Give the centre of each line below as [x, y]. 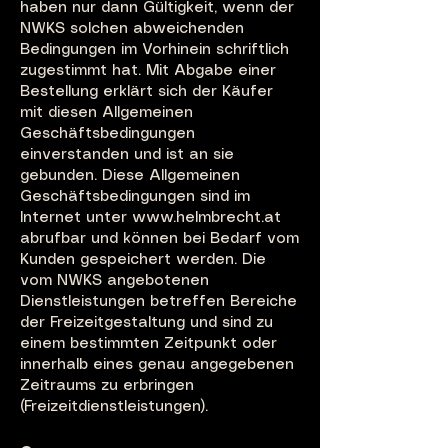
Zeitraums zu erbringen [107, 386]
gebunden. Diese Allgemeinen [130, 176]
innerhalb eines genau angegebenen [157, 365]
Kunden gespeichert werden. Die [143, 260]
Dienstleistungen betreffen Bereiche [158, 302]
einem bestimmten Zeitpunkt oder [148, 344]
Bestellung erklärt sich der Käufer [146, 92]
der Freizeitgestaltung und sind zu [146, 323]
